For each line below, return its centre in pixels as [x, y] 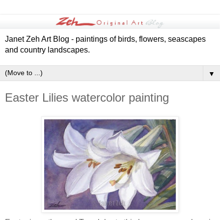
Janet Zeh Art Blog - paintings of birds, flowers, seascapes [105, 39]
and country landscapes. [47, 50]
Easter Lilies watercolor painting [87, 98]
